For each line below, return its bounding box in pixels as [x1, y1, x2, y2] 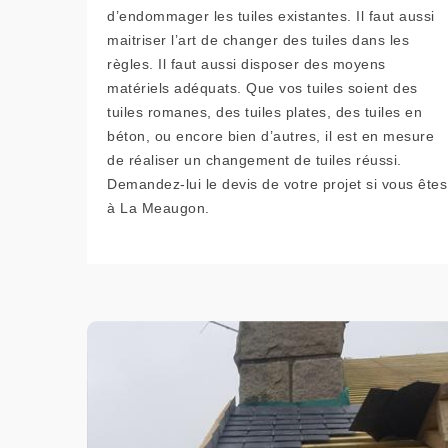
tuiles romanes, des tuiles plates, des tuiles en [107, 104, 422, 120]
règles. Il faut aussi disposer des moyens [107, 56, 386, 72]
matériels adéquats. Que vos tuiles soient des [107, 80, 418, 96]
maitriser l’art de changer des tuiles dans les [107, 32, 409, 48]
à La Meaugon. [107, 200, 210, 216]
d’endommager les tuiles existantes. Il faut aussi [107, 8, 435, 24]
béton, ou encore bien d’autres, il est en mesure [107, 128, 434, 144]
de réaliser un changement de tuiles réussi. [107, 152, 402, 168]
